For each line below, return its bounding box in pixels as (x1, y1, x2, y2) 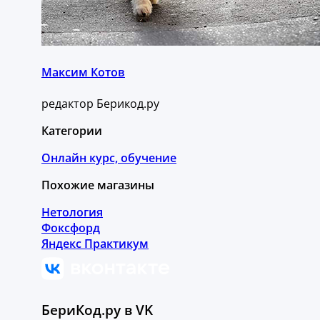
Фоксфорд (41, 219, 100, 236)
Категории (41, 122, 102, 139)
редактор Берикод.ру (41, 95, 159, 111)
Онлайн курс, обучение (41, 149, 176, 166)
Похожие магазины (41, 176, 154, 193)
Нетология (41, 204, 103, 220)
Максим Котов (41, 64, 125, 81)
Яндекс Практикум (41, 235, 149, 251)
